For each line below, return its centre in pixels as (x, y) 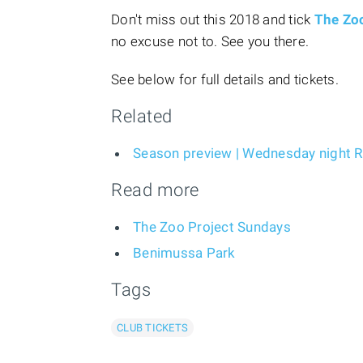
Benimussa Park (184, 253)
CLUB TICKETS (152, 328)
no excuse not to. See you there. (210, 41)
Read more (155, 190)
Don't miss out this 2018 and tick (213, 19)
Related (142, 116)
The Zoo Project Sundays (212, 227)
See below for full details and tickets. (225, 79)
